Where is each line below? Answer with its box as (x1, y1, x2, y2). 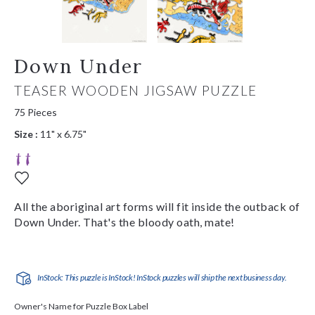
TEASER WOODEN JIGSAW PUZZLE (14, 82, 257, 98)
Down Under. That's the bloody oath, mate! (14, 214, 235, 229)
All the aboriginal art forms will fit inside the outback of (14, 199, 300, 213)
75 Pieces (14, 105, 57, 118)
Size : (14, 127, 38, 140)
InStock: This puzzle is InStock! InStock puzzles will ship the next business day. (37, 271, 287, 283)
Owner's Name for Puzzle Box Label (14, 300, 148, 311)
